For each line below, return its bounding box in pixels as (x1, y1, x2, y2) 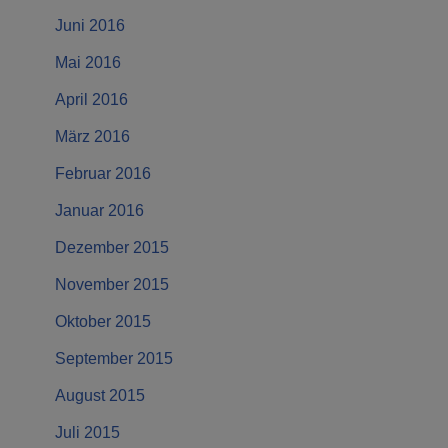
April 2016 (55, 91, 128, 109)
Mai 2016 (55, 54, 121, 72)
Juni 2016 (55, 17, 125, 35)
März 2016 (55, 128, 130, 146)
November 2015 (55, 276, 169, 294)
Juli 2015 (55, 424, 120, 442)
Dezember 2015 (55, 239, 169, 257)
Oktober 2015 (55, 313, 151, 331)
